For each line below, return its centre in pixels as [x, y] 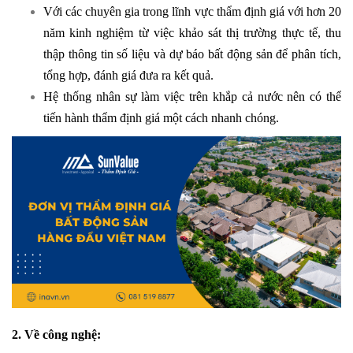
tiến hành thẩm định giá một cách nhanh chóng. [161, 117]
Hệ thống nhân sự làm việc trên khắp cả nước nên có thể [192, 96]
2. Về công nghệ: [56, 335]
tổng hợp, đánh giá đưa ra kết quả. [128, 75]
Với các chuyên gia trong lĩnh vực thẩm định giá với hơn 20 [192, 11]
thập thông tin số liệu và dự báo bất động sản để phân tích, [192, 54]
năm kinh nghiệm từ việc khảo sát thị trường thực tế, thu [192, 32]
